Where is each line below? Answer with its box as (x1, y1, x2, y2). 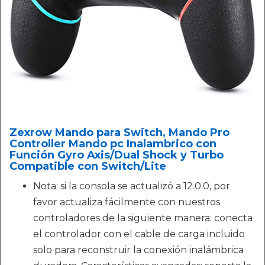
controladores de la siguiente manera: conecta (33, 212, 253, 224)
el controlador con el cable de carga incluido (33, 228, 245, 240)
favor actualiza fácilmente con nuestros (33, 196, 220, 208)
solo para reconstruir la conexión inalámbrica (33, 244, 244, 256)
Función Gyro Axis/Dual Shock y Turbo (9, 148, 224, 161)
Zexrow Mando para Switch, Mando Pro (9, 126, 230, 139)
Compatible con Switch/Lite (9, 160, 166, 173)
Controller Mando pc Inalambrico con (9, 137, 216, 150)
